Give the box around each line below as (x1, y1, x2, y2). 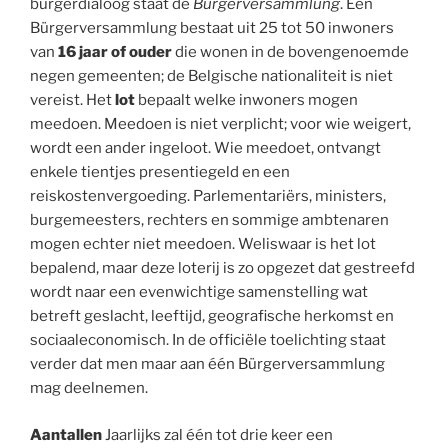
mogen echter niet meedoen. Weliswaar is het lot (30, 235, 376, 254)
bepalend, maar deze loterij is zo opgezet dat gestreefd (30, 259, 415, 278)
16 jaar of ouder (58, 43, 172, 62)
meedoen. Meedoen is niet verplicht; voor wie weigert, (30, 115, 411, 134)
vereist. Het (30, 91, 115, 110)
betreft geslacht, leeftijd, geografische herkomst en (30, 307, 394, 326)
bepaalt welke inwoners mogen (135, 91, 358, 110)
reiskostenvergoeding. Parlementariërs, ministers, (30, 187, 386, 206)
